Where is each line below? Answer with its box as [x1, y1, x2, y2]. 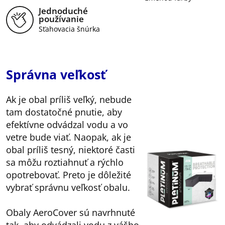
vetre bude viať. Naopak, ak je [6, 131, 131, 144]
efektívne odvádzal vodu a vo [6, 119, 128, 131]
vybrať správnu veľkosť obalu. [6, 181, 130, 194]
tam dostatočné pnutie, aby [6, 106, 122, 119]
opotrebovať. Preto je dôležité [6, 169, 131, 181]
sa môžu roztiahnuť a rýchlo [6, 156, 124, 169]
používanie [39, 13, 84, 25]
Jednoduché [39, 5, 88, 17]
